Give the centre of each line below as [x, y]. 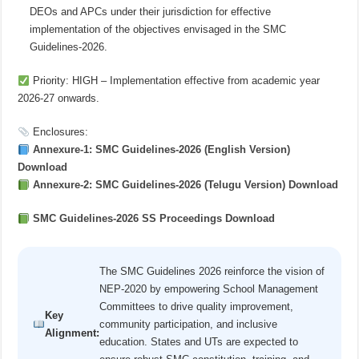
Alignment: [73, 333]
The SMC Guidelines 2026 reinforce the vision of [212, 271]
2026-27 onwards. [59, 99]
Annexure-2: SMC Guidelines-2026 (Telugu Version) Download [184, 185]
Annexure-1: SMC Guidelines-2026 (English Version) [160, 150]
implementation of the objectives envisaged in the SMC [158, 30]
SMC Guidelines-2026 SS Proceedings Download [153, 219]
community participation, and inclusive [189, 324]
